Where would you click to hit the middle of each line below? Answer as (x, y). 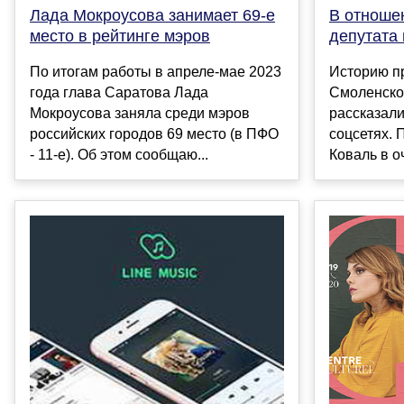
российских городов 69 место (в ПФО (154, 133)
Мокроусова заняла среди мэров (140, 113)
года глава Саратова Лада (119, 92)
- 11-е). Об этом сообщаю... (119, 154)
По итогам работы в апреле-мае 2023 (156, 71)
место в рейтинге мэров (120, 36)
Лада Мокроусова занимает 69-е (152, 15)
